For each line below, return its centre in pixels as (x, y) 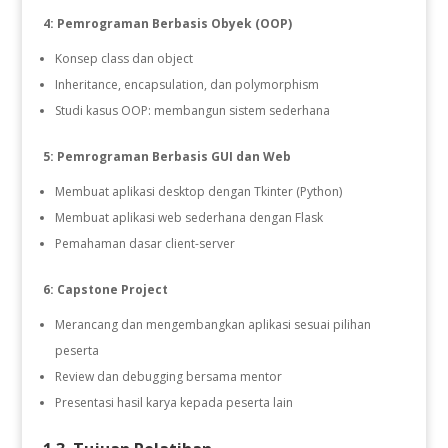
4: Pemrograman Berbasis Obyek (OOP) (167, 23)
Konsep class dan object (123, 58)
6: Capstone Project (105, 289)
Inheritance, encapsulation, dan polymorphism (186, 84)
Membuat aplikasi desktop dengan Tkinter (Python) (198, 191)
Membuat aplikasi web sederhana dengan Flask (188, 217)
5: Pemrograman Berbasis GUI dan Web (166, 156)
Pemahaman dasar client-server (144, 243)
